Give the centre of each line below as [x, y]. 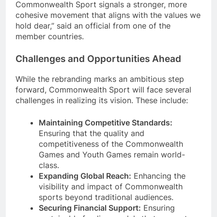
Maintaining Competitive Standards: [106, 122]
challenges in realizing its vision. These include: [102, 100]
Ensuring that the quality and [92, 133]
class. [49, 165]
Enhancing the [158, 176]
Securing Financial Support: [90, 208]
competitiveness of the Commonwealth [111, 144]
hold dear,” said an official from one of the [93, 26]
